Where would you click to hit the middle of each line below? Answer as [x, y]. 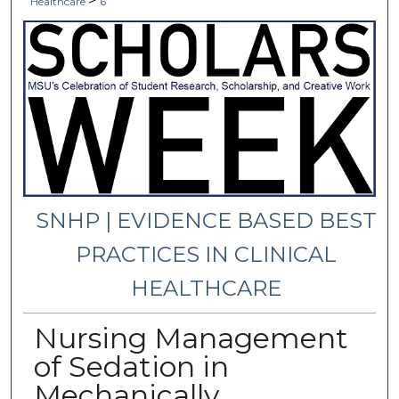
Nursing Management [191, 338]
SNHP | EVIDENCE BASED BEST [207, 220]
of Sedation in [131, 366]
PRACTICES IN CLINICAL [207, 254]
